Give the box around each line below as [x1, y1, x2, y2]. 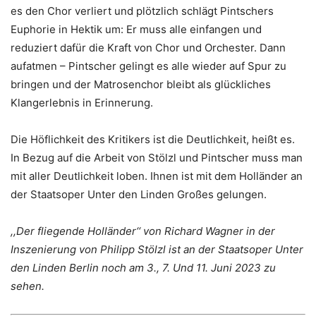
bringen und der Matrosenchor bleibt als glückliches [11, 78, 271, 92]
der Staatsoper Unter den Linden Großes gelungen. [11, 188, 269, 202]
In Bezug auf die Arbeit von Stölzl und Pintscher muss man [11, 151, 303, 165]
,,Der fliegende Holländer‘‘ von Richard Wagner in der [11, 224, 275, 238]
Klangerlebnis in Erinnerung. [11, 96, 156, 110]
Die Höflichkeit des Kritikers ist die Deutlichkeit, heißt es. [11, 133, 295, 147]
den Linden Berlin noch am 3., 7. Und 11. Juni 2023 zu [11, 261, 276, 275]
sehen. [11, 279, 44, 293]
